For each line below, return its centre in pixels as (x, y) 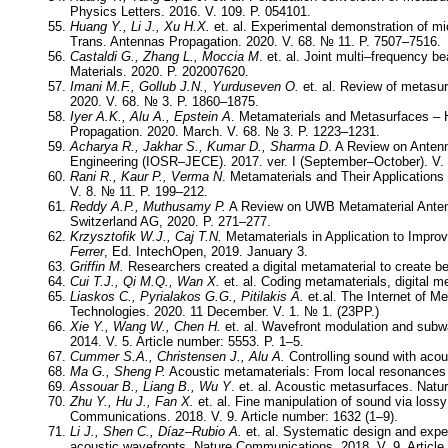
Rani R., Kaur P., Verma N (146, 177)
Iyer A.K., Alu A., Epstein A (150, 117)
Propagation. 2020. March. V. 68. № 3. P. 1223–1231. (225, 132)
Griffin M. (97, 267)
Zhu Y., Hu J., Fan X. (132, 402)
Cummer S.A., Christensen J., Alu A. (177, 357)
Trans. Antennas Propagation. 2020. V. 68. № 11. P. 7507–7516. (255, 42)
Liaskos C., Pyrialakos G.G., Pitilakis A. (187, 297)
